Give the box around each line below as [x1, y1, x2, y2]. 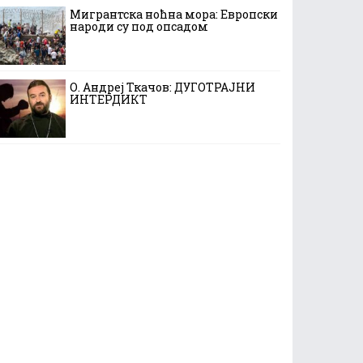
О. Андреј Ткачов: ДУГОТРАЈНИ [70, 79, 255, 95]
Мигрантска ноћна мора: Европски [70, 6, 278, 22]
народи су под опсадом [70, 19, 208, 34]
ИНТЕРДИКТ [70, 92, 147, 107]
